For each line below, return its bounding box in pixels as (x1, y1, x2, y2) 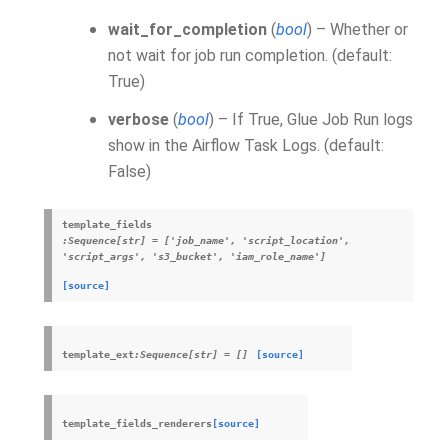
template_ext (62, 349, 134, 360)
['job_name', (164, 235, 236, 246)
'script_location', (242, 235, 350, 246)
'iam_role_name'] (230, 251, 326, 262)
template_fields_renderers (62, 418, 212, 429)
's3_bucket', (152, 251, 224, 262)
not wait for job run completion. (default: (108, 46, 392, 65)
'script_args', (62, 251, 146, 262)
